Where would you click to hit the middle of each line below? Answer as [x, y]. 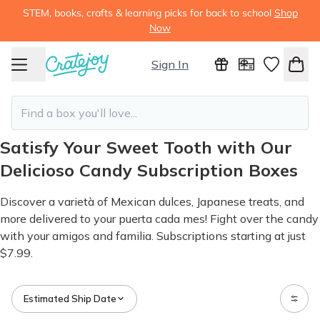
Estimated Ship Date [70, 298]
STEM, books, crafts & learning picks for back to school [147, 13]
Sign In [170, 64]
